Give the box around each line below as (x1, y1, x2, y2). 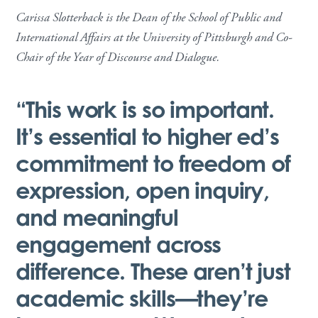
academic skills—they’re (16, 283, 268, 312)
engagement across (16, 229, 221, 258)
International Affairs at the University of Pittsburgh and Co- (16, 29, 293, 45)
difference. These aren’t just (16, 256, 290, 285)
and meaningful (16, 202, 178, 231)
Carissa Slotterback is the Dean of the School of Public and (16, 9, 282, 26)
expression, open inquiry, (16, 175, 269, 204)
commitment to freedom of (16, 148, 290, 177)
